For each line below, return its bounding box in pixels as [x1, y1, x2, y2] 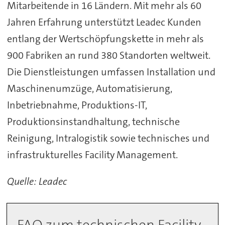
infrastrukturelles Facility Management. [7, 148, 178, 161]
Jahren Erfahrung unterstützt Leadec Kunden [7, 15, 201, 29]
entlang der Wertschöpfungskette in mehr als [7, 32, 204, 45]
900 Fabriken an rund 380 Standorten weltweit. [7, 48, 210, 62]
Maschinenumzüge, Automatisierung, [7, 81, 172, 95]
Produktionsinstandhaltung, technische [7, 115, 180, 128]
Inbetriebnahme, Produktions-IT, [7, 98, 147, 111]
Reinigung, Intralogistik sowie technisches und [7, 131, 209, 145]
